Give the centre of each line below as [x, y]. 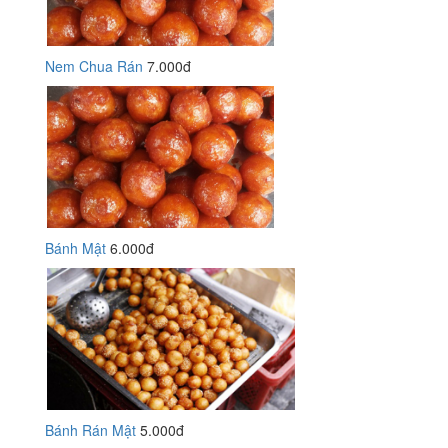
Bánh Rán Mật [90, 430]
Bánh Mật [75, 248]
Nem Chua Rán [94, 66]
